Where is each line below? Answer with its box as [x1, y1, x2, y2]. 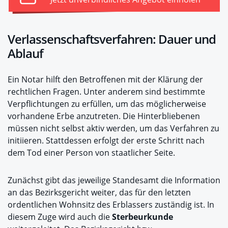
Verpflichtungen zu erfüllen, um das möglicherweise [8, 98, 206, 109]
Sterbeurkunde [112, 211, 173, 222]
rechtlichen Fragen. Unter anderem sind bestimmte [8, 86, 205, 97]
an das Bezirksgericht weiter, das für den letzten [8, 187, 191, 198]
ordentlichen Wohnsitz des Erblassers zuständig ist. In [8, 199, 214, 210]
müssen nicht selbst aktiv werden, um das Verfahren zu [8, 123, 219, 134]
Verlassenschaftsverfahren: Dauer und [8, 31, 216, 47]
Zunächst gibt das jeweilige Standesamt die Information [8, 175, 220, 186]
